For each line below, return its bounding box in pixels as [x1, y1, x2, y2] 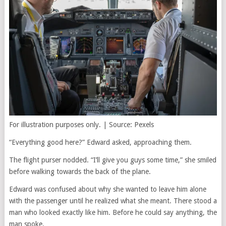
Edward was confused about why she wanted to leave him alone [9, 185, 206, 194]
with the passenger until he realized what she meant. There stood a [9, 197, 217, 205]
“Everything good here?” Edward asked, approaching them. [9, 138, 192, 147]
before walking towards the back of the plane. [9, 167, 151, 176]
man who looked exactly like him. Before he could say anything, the [9, 208, 217, 217]
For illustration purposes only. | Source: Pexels [9, 121, 154, 129]
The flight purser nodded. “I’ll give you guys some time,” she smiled [9, 156, 216, 164]
